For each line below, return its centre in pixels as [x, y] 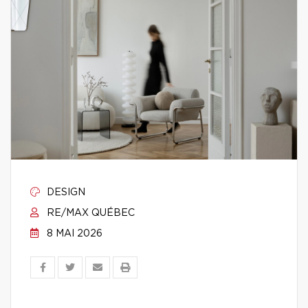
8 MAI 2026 [73, 234]
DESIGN [65, 192]
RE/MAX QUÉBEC [89, 213]
